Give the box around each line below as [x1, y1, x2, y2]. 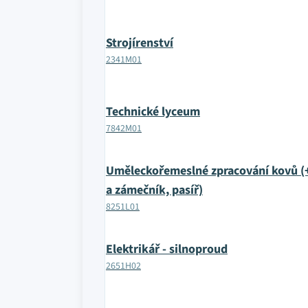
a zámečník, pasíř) [106, 181, 203, 199]
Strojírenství [106, 34, 173, 52]
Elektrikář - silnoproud [106, 241, 228, 258]
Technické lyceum [106, 103, 200, 120]
